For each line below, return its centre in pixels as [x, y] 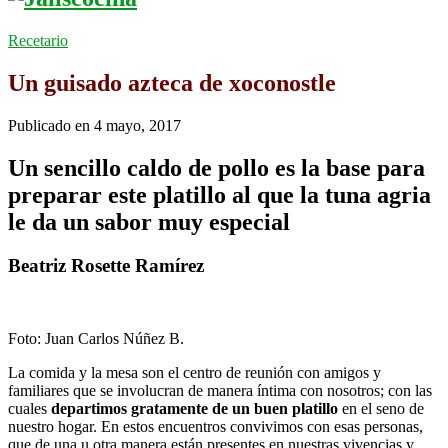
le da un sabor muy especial [149, 221]
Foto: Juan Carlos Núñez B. [96, 339]
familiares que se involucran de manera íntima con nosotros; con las [220, 391]
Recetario [38, 40]
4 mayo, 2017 [137, 125]
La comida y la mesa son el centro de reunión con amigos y [194, 373]
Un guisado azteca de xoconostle [172, 82]
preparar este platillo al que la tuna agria [219, 194]
